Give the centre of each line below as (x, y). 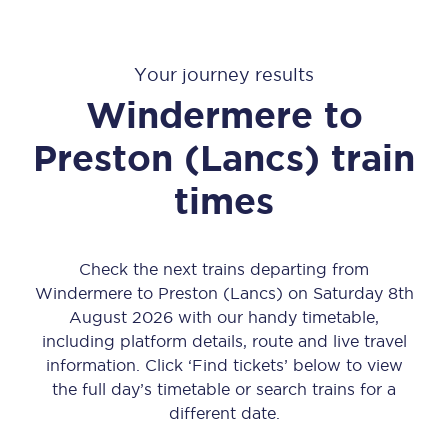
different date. (224, 413)
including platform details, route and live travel (224, 341)
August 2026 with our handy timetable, (224, 317)
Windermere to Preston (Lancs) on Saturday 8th (224, 293)
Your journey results (224, 74)
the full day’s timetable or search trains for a (224, 389)
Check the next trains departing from (224, 269)
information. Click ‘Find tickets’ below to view (224, 365)
